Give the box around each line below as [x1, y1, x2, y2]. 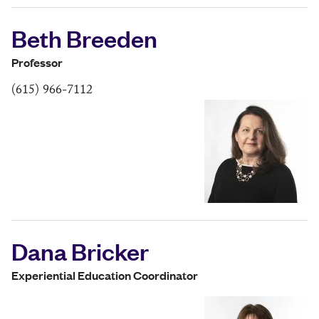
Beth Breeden [11, 22, 157, 54]
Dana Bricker [11, 235, 149, 267]
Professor [11, 54, 63, 71]
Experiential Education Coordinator [11, 267, 198, 284]
